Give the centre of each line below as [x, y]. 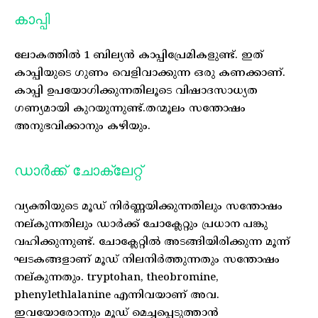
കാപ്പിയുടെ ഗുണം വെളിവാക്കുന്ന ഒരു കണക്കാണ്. [150, 73]
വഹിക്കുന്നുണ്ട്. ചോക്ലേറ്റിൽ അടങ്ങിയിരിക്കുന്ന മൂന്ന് [152, 242]
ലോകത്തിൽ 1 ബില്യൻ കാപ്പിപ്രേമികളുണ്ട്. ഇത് [139, 55]
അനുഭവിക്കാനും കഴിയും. [82, 126]
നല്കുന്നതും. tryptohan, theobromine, [116, 278]
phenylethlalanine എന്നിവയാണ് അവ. [117, 295]
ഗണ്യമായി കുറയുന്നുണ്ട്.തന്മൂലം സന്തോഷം [130, 109]
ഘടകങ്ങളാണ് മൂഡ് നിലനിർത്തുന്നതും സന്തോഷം [147, 260]
